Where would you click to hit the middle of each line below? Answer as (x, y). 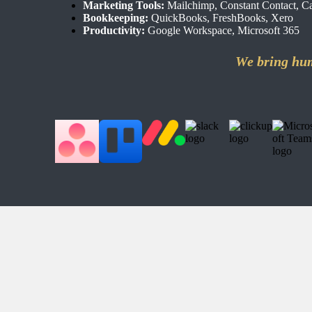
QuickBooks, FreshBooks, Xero (221, 18)
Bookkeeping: (116, 18)
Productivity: (114, 30)
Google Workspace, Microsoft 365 (223, 30)
